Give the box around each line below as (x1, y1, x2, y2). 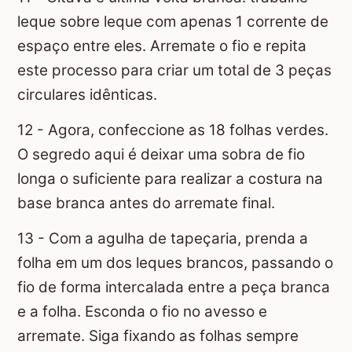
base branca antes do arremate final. (17, 194, 275, 213)
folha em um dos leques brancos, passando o (17, 254, 333, 273)
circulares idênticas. (17, 86, 157, 104)
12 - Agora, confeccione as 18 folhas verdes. (17, 121, 328, 140)
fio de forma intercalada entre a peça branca (17, 278, 330, 297)
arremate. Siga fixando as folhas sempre (17, 327, 299, 346)
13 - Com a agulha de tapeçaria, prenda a (17, 229, 308, 248)
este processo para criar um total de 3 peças (17, 61, 332, 80)
